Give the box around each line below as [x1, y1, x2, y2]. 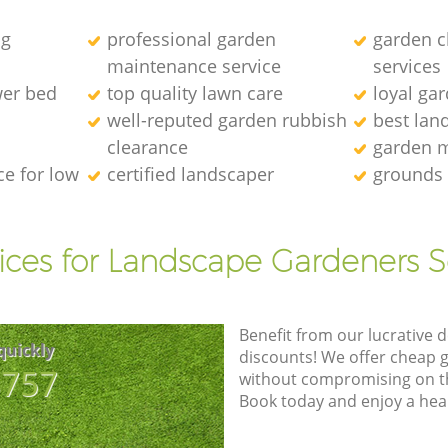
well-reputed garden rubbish [106, 107, 347, 132]
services [373, 53, 442, 78]
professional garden [106, 26, 276, 51]
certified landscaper [106, 161, 274, 186]
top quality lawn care [106, 80, 283, 105]
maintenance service [106, 53, 281, 78]
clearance [106, 134, 188, 159]
